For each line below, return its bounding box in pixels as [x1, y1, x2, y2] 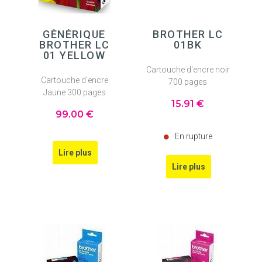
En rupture [174, 131, 212, 141]
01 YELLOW [43, 49, 106, 62]
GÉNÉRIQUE [43, 28, 106, 41]
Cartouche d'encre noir [146, 64, 230, 74]
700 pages [168, 77, 207, 87]
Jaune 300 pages [43, 87, 106, 97]
